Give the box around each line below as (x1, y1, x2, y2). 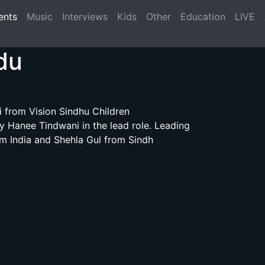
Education (180, 11, 225, 22)
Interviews (62, 11, 108, 22)
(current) (17, 10, 56, 22)
